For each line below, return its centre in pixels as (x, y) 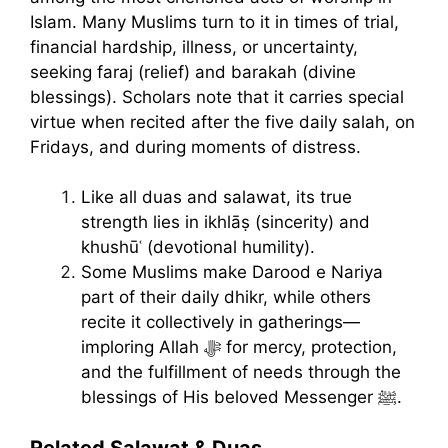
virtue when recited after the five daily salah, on (222, 121)
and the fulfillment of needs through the (241, 372)
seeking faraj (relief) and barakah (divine (193, 71)
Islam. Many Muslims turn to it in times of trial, (214, 21)
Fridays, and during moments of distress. (195, 146)
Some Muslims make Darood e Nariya (232, 272)
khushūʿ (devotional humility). (198, 247)
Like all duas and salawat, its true (216, 197)
